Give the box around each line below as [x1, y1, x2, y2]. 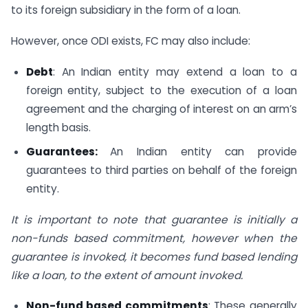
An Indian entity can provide [110, 144, 298, 159]
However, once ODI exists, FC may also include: [11, 34, 250, 49]
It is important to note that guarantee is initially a [11, 212, 297, 227]
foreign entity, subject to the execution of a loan [25, 83, 297, 98]
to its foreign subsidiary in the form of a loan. [11, 3, 241, 18]
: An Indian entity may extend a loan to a [52, 65, 297, 80]
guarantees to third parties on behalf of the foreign [25, 162, 297, 177]
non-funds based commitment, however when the [11, 230, 297, 245]
